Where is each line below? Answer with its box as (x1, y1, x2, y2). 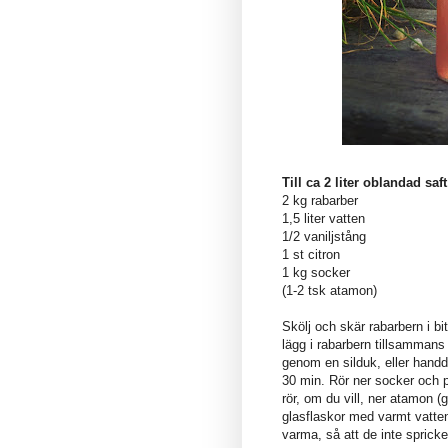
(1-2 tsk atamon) (282, 282, 377, 298)
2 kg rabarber (282, 192, 358, 208)
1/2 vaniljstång (282, 228, 366, 244)
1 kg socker (282, 264, 350, 280)
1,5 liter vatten (282, 210, 365, 226)
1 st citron (282, 246, 340, 262)
